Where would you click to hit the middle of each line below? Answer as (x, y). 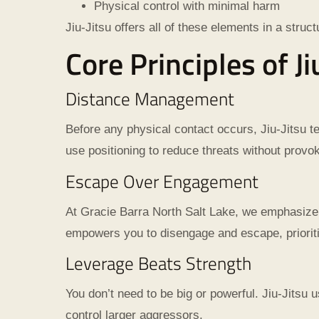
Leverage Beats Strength (158, 263)
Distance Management (150, 99)
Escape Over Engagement (162, 181)
